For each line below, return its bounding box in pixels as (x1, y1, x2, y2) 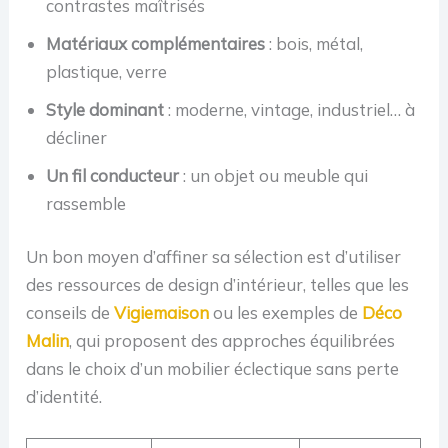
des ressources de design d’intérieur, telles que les (26, 274, 410, 296)
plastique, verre (46, 60, 168, 82)
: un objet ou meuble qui (179, 164, 369, 186)
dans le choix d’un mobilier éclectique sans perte (26, 358, 400, 380)
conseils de (26, 302, 115, 324)
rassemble (46, 192, 127, 214)
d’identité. (26, 386, 103, 408)
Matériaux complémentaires (46, 32, 266, 54)
